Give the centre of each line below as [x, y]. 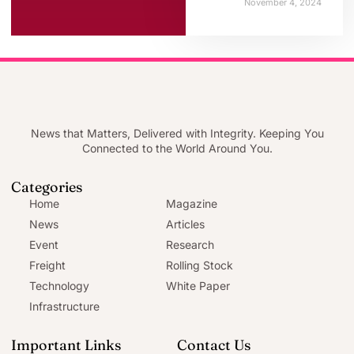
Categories [47, 186]
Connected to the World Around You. [177, 148]
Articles [185, 224]
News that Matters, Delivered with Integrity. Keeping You [177, 133]
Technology [59, 285]
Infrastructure [64, 306]
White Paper [198, 285]
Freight [47, 265]
